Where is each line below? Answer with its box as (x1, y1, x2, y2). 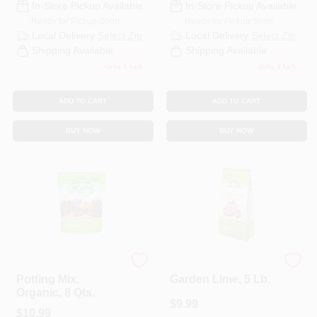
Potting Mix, (16, 272, 79, 285)
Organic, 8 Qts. (16, 286, 95, 299)
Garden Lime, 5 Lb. (169, 272, 270, 285)
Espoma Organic (16, 261, 85, 272)
